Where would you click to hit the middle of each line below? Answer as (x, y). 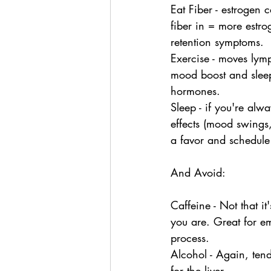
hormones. (195, 91)
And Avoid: (198, 172)
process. (190, 238)
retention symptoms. (217, 42)
